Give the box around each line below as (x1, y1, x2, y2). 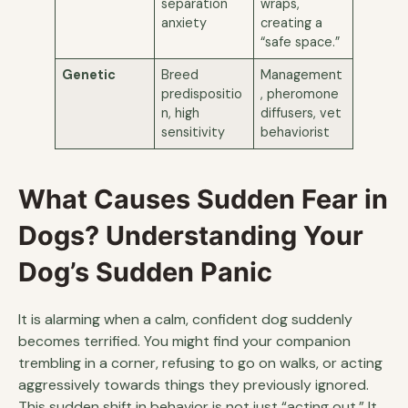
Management (260, 66, 343, 83)
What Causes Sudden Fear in (18, 182, 388, 215)
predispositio (161, 85, 243, 102)
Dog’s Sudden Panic (18, 255, 272, 288)
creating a (260, 14, 323, 31)
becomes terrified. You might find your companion (18, 331, 351, 351)
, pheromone (260, 85, 340, 102)
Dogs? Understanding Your (18, 219, 363, 251)
